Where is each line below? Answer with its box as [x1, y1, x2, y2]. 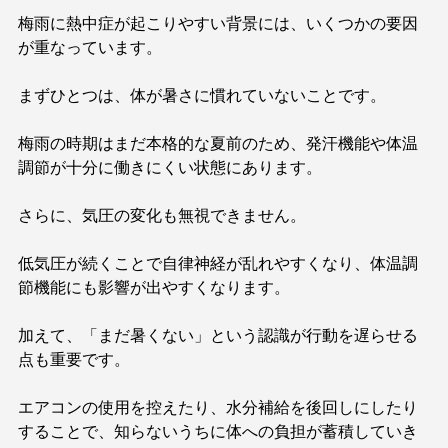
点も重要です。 [18, 351, 130, 368]
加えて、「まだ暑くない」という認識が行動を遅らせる [18, 327, 418, 344]
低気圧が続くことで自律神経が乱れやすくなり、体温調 [18, 255, 418, 272]
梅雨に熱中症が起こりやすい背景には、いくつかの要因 [18, 15, 418, 32]
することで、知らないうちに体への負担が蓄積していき [18, 423, 418, 440]
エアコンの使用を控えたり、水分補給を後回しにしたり [18, 399, 418, 416]
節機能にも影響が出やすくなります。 [18, 279, 290, 296]
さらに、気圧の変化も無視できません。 [18, 207, 306, 224]
